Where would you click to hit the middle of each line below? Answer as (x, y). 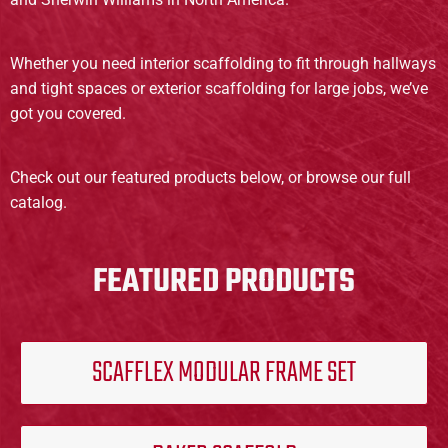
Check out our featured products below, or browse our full (210, 178)
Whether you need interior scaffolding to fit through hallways (223, 64)
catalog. (38, 203)
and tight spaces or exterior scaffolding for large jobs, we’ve (219, 89)
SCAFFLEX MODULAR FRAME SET (224, 372)
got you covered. (68, 114)
